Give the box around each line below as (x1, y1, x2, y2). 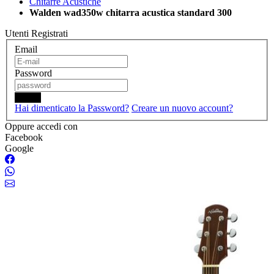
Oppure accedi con (5, 120, 78, 131)
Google (5, 143, 34, 154)
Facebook (5, 131, 43, 143)
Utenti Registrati (5, 28, 68, 39)
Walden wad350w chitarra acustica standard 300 (29, 7, 232, 18)
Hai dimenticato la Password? (15, 102, 129, 113)
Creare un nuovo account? (131, 102, 233, 113)
